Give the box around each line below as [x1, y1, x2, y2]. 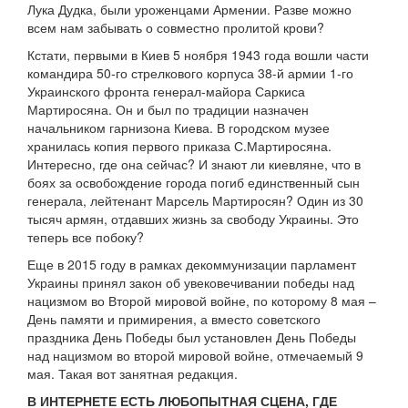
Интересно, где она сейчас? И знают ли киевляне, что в [27, 155, 361, 174]
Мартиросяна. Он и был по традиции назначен [27, 100, 309, 119]
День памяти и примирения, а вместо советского [27, 310, 321, 329]
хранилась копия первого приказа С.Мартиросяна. [27, 137, 331, 156]
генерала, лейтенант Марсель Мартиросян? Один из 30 [27, 191, 363, 210]
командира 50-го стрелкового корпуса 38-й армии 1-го [27, 64, 353, 83]
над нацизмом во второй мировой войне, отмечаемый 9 [27, 346, 363, 365]
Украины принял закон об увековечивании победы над [27, 273, 354, 292]
